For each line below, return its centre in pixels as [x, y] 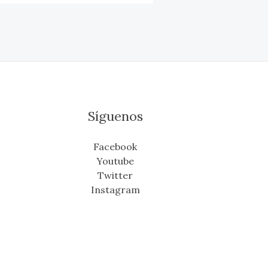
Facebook [115, 147]
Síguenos [115, 116]
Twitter [115, 176]
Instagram [115, 190]
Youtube [115, 161]
